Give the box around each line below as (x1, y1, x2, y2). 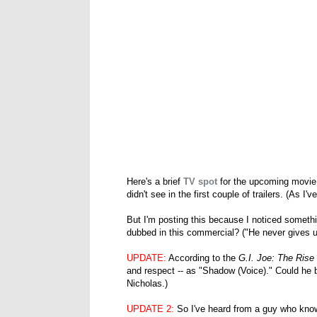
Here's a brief (127, 176, 183, 188)
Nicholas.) (127, 278, 168, 289)
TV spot (183, 176, 217, 188)
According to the (166, 253, 238, 264)
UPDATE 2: (127, 304, 174, 315)
